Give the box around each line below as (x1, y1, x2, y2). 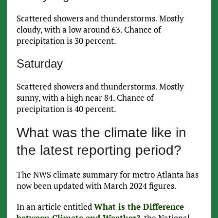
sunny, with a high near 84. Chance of (16, 92, 154, 104)
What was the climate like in (16, 125, 186, 141)
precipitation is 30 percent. (16, 35, 116, 47)
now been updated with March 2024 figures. (16, 180, 177, 192)
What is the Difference (93, 201, 184, 213)
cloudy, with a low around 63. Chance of (16, 24, 161, 36)
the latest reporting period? (16, 143, 182, 158)
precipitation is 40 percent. (16, 103, 116, 115)
